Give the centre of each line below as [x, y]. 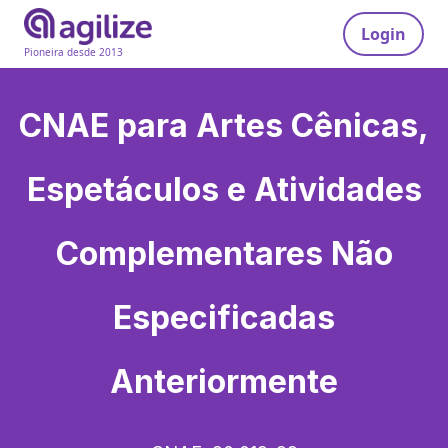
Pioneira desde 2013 [73, 52]
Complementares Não [224, 253]
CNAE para [107, 125]
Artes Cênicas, [312, 125]
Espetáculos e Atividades [224, 189]
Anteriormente [224, 381]
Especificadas [224, 317]
